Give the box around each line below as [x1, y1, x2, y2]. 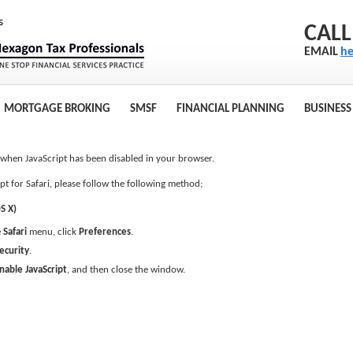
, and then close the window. [67, 265, 185, 276]
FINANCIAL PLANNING [176, 103, 284, 115]
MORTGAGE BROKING [4, 103, 110, 115]
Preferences [79, 227, 131, 238]
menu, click [27, 227, 79, 238]
